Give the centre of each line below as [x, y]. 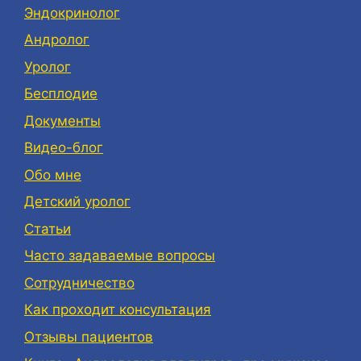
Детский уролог [77, 201]
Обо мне [53, 174]
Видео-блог [64, 147]
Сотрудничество [79, 282]
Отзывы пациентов [89, 336]
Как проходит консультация [118, 309]
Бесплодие [61, 93]
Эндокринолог [72, 12]
